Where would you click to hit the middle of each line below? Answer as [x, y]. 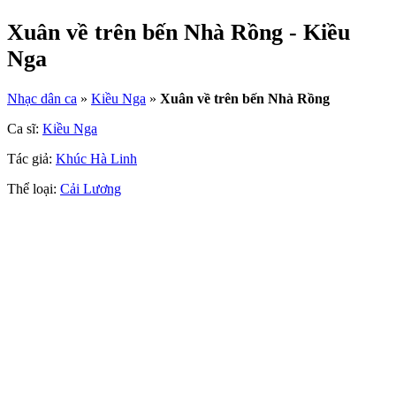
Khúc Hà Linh [96, 159]
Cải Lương [91, 189]
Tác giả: [31, 159]
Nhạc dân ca [42, 99]
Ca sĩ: [25, 129]
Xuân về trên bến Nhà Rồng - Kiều [179, 33]
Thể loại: [34, 189]
